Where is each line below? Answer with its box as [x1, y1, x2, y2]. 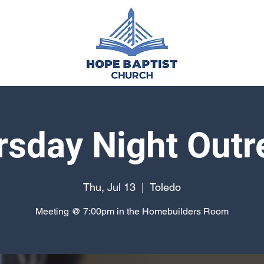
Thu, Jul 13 [83, 181, 136, 193]
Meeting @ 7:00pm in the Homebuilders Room [35, 206, 229, 217]
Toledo [150, 181, 181, 193]
